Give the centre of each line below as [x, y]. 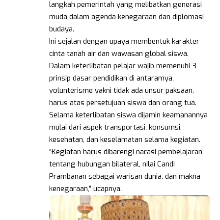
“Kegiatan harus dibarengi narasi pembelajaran [126, 152]
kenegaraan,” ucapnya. [85, 189]
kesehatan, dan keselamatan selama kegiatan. [125, 140]
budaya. [62, 29]
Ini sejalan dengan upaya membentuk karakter [124, 41]
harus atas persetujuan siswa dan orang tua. [123, 103]
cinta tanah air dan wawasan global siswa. [119, 54]
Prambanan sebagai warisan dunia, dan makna [125, 177]
